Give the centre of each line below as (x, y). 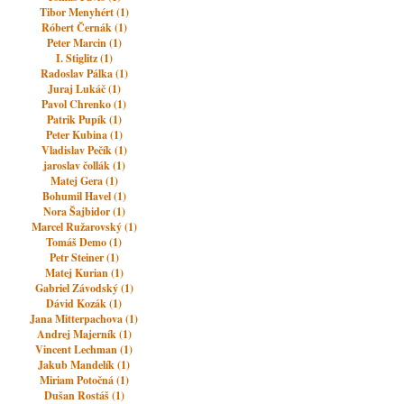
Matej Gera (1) (84, 181)
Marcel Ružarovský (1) (84, 227)
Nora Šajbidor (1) (84, 211)
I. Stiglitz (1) (84, 58)
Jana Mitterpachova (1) (84, 319)
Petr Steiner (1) (84, 257)
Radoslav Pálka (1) (84, 73)
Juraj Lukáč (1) (84, 89)
